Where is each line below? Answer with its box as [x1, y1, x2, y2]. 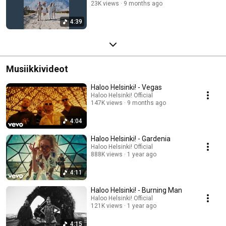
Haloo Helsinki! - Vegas [91, 83, 162, 91]
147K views [91, 99, 123, 106]
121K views [91, 202, 123, 209]
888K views [91, 150, 123, 158]
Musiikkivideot [6, 63, 68, 74]
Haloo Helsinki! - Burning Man [91, 186, 182, 194]
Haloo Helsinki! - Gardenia [91, 134, 171, 143]
